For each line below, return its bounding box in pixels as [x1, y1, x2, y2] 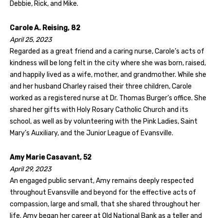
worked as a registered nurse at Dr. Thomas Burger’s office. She [10, 93, 206, 102]
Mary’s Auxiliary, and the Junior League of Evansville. [10, 128, 173, 137]
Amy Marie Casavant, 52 [10, 153, 91, 162]
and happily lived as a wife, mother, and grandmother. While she [10, 70, 206, 79]
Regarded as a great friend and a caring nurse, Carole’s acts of [10, 47, 204, 55]
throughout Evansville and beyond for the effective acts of [10, 188, 196, 197]
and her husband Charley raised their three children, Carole [10, 82, 192, 91]
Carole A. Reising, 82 [10, 23, 80, 32]
